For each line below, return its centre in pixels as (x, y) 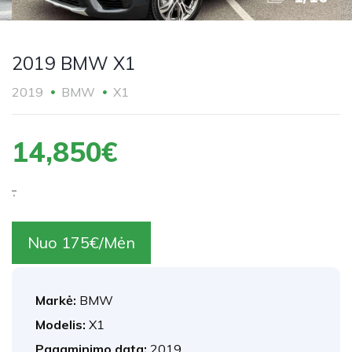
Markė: (57, 300)
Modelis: (62, 324)
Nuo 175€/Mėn (81, 242)
